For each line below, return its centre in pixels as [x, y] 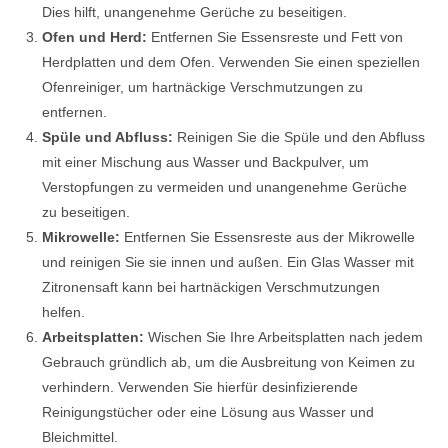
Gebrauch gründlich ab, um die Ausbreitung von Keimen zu [229, 361]
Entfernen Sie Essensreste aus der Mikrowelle [268, 236]
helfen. [64, 311]
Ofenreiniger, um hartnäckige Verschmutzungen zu [203, 86]
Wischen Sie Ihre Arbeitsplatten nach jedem [284, 336]
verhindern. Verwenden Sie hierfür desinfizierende [200, 386]
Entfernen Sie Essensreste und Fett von [275, 36]
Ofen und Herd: [95, 36]
